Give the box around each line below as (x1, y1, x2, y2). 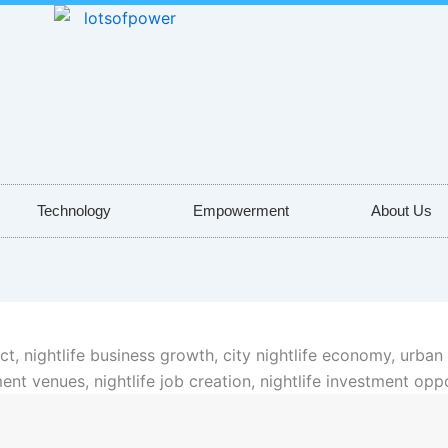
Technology (37, 202, 111, 219)
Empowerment (193, 202, 289, 219)
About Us (371, 202, 432, 219)
